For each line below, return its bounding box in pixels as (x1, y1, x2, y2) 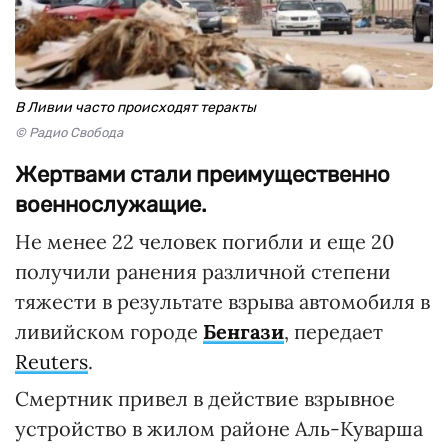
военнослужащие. (15, 191, 207, 218)
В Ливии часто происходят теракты (15, 99, 256, 116)
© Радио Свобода (15, 125, 123, 140)
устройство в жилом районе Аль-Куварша (15, 416, 423, 441)
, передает (284, 319, 383, 344)
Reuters (15, 349, 88, 374)
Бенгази (203, 319, 284, 344)
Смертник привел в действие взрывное (15, 386, 395, 411)
